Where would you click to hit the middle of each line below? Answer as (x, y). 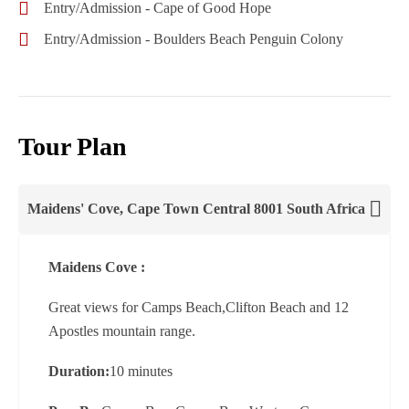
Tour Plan (73, 146)
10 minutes (141, 371)
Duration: (79, 371)
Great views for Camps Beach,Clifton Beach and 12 (199, 307)
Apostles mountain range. (122, 330)
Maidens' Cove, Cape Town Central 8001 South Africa (196, 208)
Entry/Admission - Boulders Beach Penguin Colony (194, 38)
